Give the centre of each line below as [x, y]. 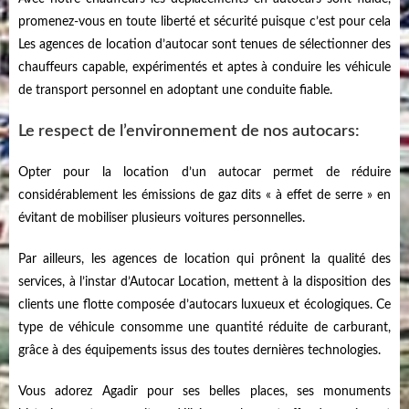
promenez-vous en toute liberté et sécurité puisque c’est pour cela [204, 22]
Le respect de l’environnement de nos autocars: [189, 131]
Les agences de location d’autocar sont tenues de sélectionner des [204, 45]
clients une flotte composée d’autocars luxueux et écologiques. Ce [204, 305]
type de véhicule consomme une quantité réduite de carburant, [204, 328]
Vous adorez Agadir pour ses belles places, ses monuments [204, 392]
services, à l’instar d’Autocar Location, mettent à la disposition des [204, 282]
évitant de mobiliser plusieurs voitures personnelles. [162, 218]
